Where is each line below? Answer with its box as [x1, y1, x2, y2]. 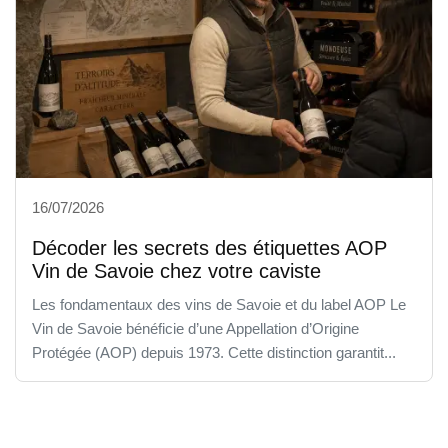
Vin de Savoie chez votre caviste [32, 259, 321, 282]
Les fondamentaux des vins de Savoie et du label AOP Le [32, 295, 406, 313]
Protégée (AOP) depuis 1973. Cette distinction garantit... [32, 343, 396, 361]
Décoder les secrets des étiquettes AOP [32, 236, 387, 259]
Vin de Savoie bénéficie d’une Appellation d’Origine [32, 319, 359, 337]
